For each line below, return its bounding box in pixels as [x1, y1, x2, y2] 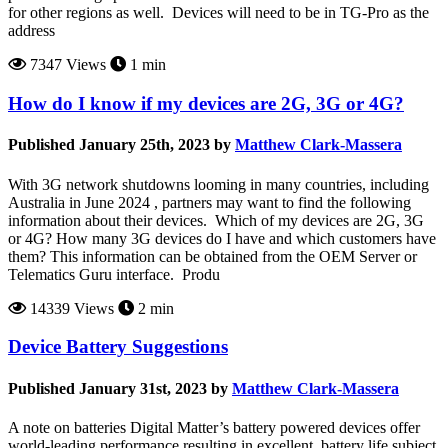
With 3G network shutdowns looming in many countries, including [8, 175, 433, 193]
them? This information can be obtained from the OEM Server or [8, 247, 417, 265]
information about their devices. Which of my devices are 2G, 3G [8, 211, 424, 229]
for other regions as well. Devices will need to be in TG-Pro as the [8, 4, 429, 22]
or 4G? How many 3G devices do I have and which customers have [8, 229, 436, 247]
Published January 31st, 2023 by [8, 379, 228, 397]
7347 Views [26, 56, 106, 74]
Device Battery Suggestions [8, 336, 228, 358]
